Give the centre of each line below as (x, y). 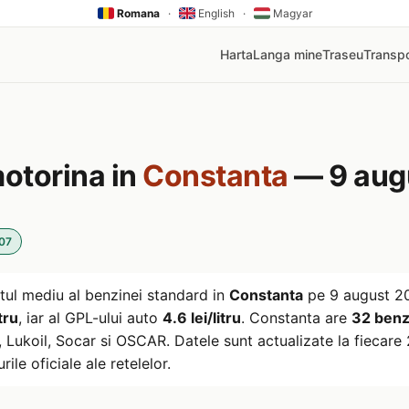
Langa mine (288, 54)
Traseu (343, 54)
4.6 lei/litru (202, 318)
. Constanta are (296, 318)
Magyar (291, 13)
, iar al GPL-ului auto (90, 318)
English (215, 13)
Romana (136, 13)
